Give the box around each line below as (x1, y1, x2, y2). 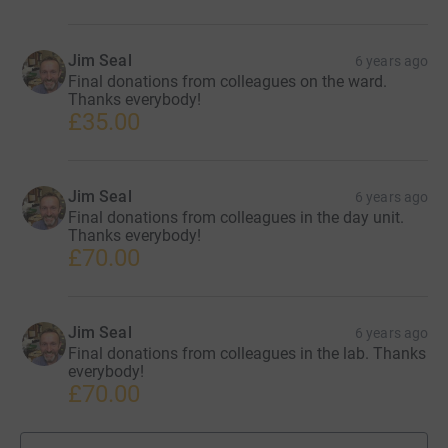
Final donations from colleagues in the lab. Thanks (68, 343, 426, 363)
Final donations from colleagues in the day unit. (68, 207, 404, 227)
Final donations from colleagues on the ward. (68, 71, 387, 91)
